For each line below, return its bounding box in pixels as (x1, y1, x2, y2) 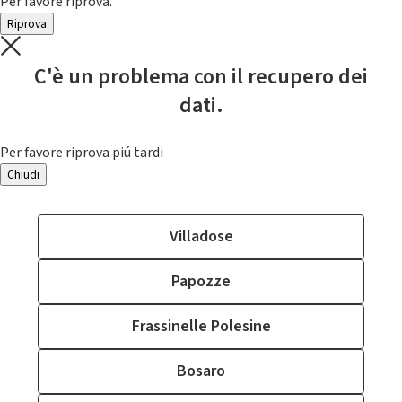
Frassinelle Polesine (131, 315, 271, 337)
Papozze (171, 270, 231, 293)
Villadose (169, 225, 233, 248)
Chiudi (7, 166, 39, 183)
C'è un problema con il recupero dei (34, 61, 368, 92)
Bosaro (177, 360, 225, 382)
